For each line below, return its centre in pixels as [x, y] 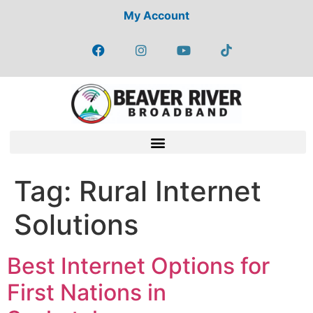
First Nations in [87, 293]
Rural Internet [170, 191]
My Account [156, 15]
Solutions [76, 225]
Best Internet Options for [138, 266]
